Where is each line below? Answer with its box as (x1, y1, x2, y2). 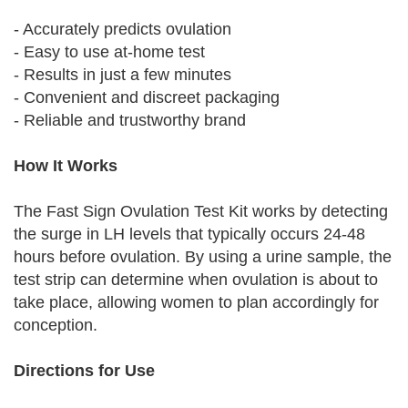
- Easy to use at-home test (14, 43, 205, 61)
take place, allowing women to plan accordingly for (14, 293, 379, 311)
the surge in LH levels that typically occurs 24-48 (14, 225, 365, 243)
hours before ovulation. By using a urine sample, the (14, 248, 392, 266)
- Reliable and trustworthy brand (14, 111, 246, 129)
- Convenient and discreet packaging (14, 88, 280, 107)
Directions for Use (14, 362, 155, 380)
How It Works (14, 157, 117, 175)
